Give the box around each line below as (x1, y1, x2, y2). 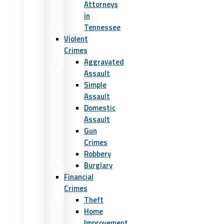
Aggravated (84, 56, 124, 67)
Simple (84, 79, 106, 90)
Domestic (84, 102, 115, 113)
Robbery (84, 148, 111, 159)
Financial (64, 171, 93, 182)
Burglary (84, 159, 112, 171)
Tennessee (84, 21, 120, 33)
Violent (64, 33, 88, 44)
